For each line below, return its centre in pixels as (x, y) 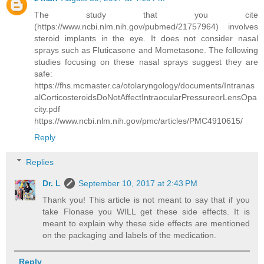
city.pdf (47, 109)
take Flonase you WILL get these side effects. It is (146, 211)
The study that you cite (146, 15)
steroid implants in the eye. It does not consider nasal (146, 39)
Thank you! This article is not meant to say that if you (146, 199)
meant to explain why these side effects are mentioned (146, 223)
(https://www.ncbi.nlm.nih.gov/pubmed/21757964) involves (146, 27)
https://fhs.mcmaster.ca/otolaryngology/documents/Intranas (144, 86)
